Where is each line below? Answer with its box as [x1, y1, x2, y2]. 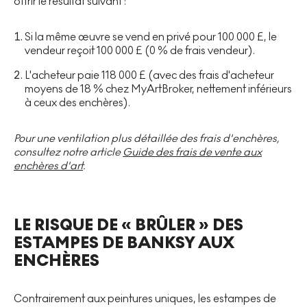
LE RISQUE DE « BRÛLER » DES [14, 214, 243, 235]
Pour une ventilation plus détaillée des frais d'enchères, [14, 131, 280, 145]
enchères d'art [14, 158, 83, 172]
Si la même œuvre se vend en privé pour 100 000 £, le [25, 29, 277, 43]
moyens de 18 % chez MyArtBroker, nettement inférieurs [25, 82, 292, 95]
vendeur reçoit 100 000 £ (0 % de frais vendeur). [25, 43, 255, 57]
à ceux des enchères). [25, 95, 130, 109]
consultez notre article [14, 145, 121, 158]
